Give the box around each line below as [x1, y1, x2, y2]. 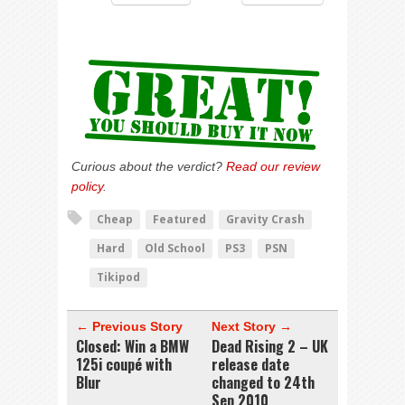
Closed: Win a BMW [76, 335, 189, 358]
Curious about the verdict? [71, 159, 226, 174]
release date [212, 353, 289, 376]
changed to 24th [212, 372, 315, 394]
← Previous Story [76, 319, 183, 334]
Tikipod [97, 269, 140, 286]
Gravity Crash [226, 212, 305, 228]
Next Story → [212, 319, 292, 334]
